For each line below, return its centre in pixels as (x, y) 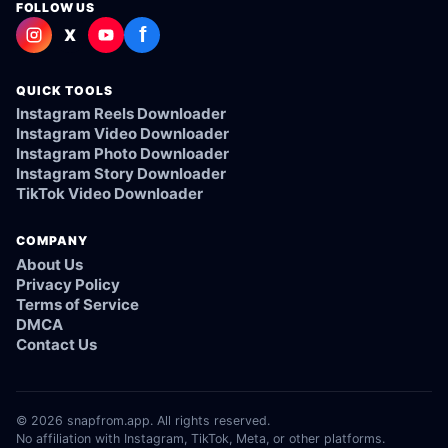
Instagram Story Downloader (121, 173)
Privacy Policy (68, 284)
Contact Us (56, 344)
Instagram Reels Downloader (121, 113)
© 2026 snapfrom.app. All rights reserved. (143, 420)
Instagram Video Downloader (122, 133)
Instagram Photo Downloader (122, 153)
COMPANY (52, 241)
